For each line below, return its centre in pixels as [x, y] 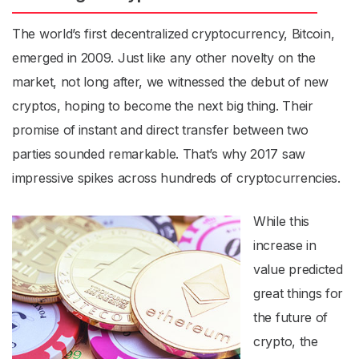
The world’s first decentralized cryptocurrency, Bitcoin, [173, 34]
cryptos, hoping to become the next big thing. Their [163, 106]
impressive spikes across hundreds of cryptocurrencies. [176, 178]
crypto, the [286, 341]
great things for [298, 293]
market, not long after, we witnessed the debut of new [171, 82]
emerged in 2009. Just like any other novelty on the [164, 58]
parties [32, 154]
